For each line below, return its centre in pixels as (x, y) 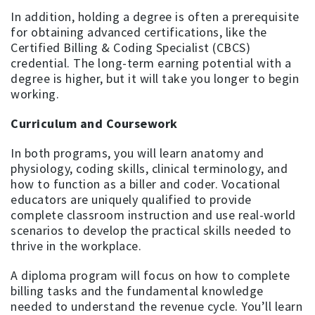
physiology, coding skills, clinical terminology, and (149, 168)
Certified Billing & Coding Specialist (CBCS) (130, 47)
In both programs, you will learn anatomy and (137, 153)
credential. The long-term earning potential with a (151, 63)
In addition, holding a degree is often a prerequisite (155, 16)
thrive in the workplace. (76, 245)
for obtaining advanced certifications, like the (139, 32)
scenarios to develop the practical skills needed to (151, 230)
